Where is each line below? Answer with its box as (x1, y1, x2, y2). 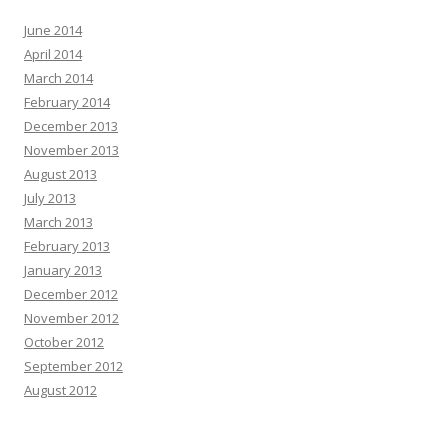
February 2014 (24, 92, 110, 111)
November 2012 (24, 308, 119, 327)
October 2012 (24, 332, 104, 351)
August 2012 (24, 380, 97, 399)
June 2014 (24, 20, 82, 39)
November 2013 (24, 140, 119, 159)
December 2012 (24, 284, 118, 303)
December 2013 (24, 116, 118, 135)
